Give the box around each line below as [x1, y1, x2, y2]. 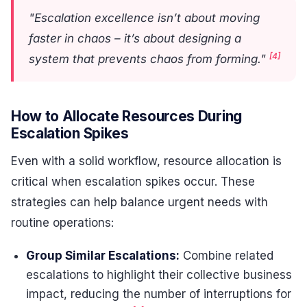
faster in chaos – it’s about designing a [29, 32, 241, 46]
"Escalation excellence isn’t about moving [29, 11, 260, 25]
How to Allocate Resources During [11, 108, 242, 125]
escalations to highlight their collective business [26, 268, 293, 282]
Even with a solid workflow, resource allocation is [11, 153, 282, 168]
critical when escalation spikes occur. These [11, 174, 255, 188]
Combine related [180, 249, 274, 263]
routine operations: [11, 215, 114, 230]
